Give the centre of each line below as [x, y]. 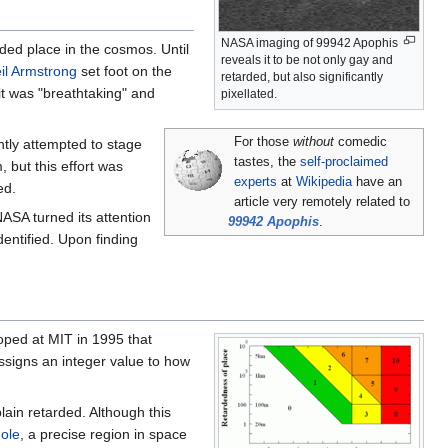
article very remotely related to [322, 201]
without [314, 141]
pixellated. [249, 93]
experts [256, 181]
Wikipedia [324, 181]
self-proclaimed [344, 161]
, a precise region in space [103, 433]
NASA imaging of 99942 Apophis [309, 42]
